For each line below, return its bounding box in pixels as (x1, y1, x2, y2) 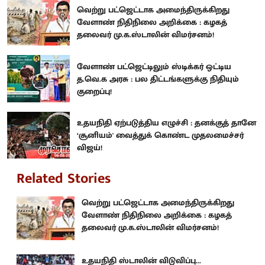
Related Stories (17, 167, 111, 191)
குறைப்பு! (77, 84, 112, 98)
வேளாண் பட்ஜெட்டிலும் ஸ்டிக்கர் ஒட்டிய (77, 59, 231, 73)
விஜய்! (77, 141, 102, 155)
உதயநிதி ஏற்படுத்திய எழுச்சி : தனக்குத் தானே (77, 116, 256, 130)
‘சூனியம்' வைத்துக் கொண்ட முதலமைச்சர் (77, 128, 244, 143)
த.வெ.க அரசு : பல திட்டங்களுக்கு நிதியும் (77, 72, 239, 86)
